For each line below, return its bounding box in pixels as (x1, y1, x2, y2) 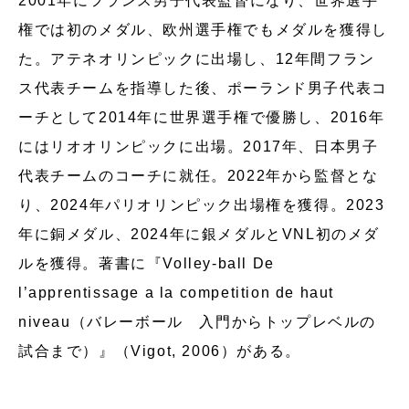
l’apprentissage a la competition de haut (18, 284, 335, 300)
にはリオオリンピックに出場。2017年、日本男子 (18, 138, 379, 154)
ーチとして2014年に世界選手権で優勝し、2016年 (18, 109, 385, 125)
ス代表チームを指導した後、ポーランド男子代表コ (18, 79, 388, 96)
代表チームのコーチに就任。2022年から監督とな (18, 167, 379, 184)
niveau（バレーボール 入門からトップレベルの (18, 313, 376, 330)
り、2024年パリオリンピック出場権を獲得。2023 (18, 196, 385, 213)
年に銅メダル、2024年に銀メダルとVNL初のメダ (18, 225, 380, 242)
